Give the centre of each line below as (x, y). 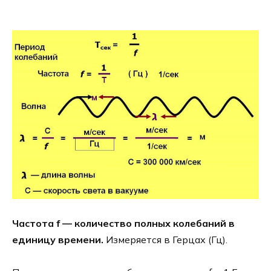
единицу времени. (58, 239)
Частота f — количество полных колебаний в (123, 223)
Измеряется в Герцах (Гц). (165, 239)
